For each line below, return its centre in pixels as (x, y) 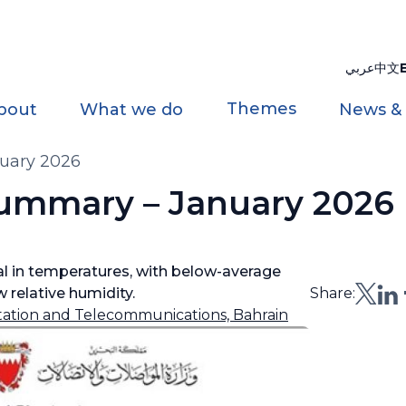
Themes (261, 109)
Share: (333, 293)
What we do (132, 110)
